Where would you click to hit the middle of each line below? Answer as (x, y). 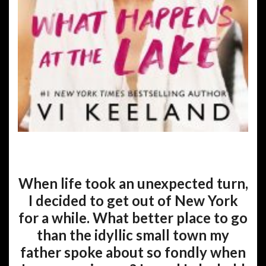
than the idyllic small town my (133, 235)
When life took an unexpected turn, (133, 183)
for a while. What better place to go (133, 218)
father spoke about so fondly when (133, 252)
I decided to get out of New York (133, 200)
